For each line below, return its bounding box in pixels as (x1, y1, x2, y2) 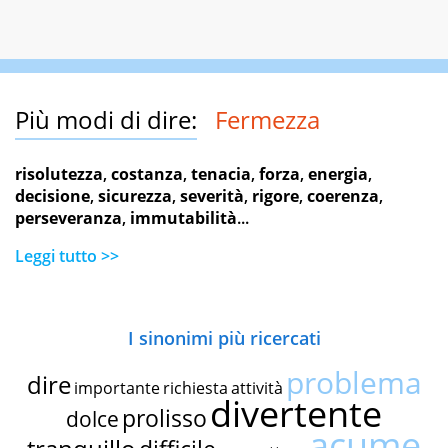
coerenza (307, 185, 379, 208)
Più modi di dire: (15, 103, 197, 137)
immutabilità (130, 207, 237, 230)
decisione (15, 185, 90, 208)
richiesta (162, 377, 228, 400)
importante (73, 377, 160, 400)
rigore (252, 185, 299, 208)
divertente (210, 389, 382, 439)
